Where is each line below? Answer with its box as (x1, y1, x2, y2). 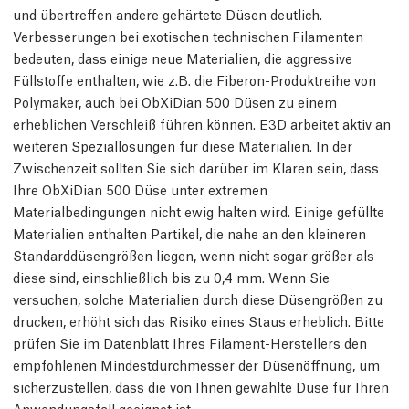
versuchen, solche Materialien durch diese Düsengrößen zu (13, 289, 383, 308)
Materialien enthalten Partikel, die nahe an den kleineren (13, 224, 366, 242)
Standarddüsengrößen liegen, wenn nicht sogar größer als (13, 246, 374, 264)
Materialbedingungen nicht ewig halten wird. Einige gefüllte (13, 202, 384, 220)
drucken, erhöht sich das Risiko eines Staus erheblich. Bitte (13, 311, 384, 330)
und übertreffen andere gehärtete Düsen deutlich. (13, 5, 322, 23)
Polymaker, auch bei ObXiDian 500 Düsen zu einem (13, 92, 337, 110)
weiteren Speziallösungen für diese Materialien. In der (13, 136, 352, 154)
